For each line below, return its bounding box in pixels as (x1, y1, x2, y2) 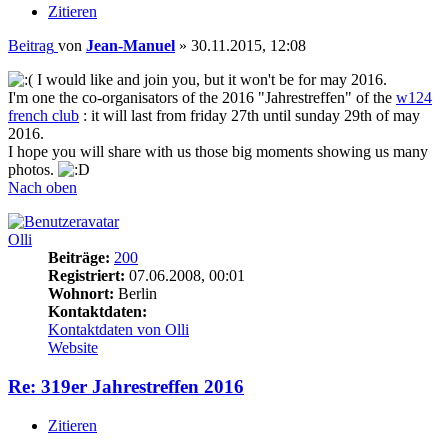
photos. (8, 161, 58, 179)
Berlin (114, 285, 157, 303)
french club (8, 107, 79, 125)
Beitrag (8, 37, 54, 55)
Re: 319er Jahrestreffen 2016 (8, 375, 244, 397)
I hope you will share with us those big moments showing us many (8, 143, 428, 161)
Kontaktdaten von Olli (48, 321, 189, 339)
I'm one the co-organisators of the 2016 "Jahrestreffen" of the (8, 89, 396, 107)
